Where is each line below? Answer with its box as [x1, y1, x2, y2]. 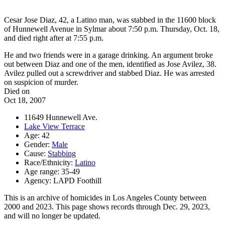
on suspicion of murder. [4, 78, 78, 87]
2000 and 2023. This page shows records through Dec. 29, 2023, [4, 202, 210, 211]
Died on [4, 87, 30, 96]
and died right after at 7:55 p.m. [4, 34, 103, 43]
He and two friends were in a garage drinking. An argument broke [4, 51, 213, 60]
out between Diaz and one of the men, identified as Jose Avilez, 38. [4, 60, 216, 69]
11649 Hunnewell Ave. [24, 113, 97, 122]
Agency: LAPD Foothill [24, 176, 101, 185]
